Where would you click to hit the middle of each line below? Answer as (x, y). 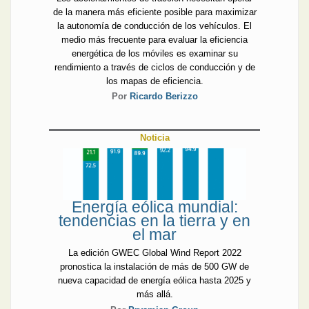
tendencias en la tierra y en (154, 220)
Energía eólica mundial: (154, 207)
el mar (154, 234)
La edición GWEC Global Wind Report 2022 (154, 252)
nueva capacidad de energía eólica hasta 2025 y (154, 280)
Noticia (154, 138)
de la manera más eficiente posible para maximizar (154, 12)
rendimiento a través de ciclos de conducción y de (154, 67)
